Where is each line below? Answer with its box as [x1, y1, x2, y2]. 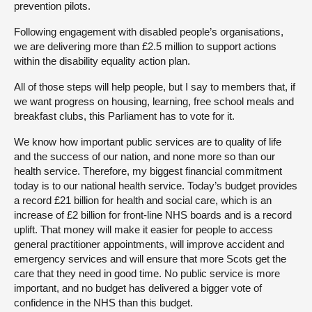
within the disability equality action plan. [14, 54, 190, 67]
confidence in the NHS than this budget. [14, 296, 193, 309]
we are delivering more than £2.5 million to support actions [14, 40, 276, 52]
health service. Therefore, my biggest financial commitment [14, 164, 282, 177]
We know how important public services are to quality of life [14, 135, 281, 148]
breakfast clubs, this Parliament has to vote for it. [14, 109, 235, 122]
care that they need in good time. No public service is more [14, 267, 280, 279]
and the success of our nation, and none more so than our [14, 150, 275, 162]
